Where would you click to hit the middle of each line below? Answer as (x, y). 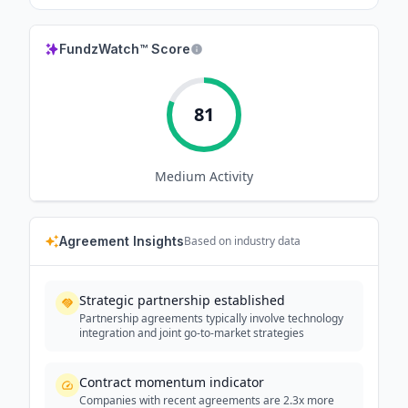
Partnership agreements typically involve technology (211, 318)
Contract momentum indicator (172, 382)
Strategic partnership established (182, 300)
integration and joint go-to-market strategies (192, 333)
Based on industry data (242, 241)
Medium (180, 176)
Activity (229, 176)
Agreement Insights (122, 241)
